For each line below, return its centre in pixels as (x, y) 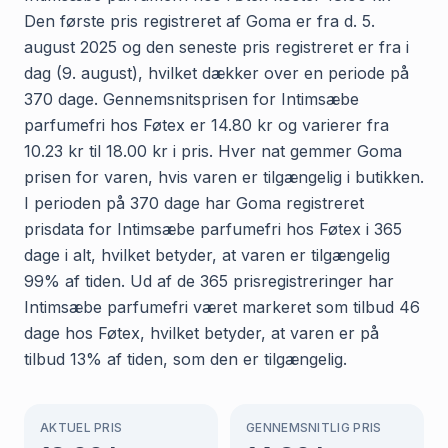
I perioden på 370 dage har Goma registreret (194, 202)
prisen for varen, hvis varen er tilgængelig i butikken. (224, 176)
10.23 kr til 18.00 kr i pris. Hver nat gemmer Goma (213, 150)
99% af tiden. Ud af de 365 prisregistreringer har (209, 280)
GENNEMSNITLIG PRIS (314, 427)
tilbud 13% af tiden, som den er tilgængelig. (185, 358)
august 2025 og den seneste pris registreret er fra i (216, 46)
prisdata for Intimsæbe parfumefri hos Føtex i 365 (213, 228)
